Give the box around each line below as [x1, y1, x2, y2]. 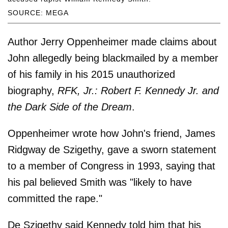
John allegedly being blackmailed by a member [8, 52, 218, 64]
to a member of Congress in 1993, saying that [8, 160, 215, 172]
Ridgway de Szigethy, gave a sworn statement [8, 144, 216, 155]
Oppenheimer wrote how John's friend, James [8, 127, 215, 139]
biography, [8, 84, 58, 96]
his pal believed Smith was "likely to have [8, 176, 192, 188]
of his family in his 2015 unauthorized [8, 68, 175, 80]
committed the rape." [8, 192, 102, 204]
